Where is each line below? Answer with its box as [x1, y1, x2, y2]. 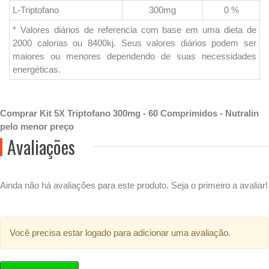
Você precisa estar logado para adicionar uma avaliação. [10, 228, 231, 238]
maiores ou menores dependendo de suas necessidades [13, 51, 256, 61]
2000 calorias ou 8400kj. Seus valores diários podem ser [13, 38, 256, 48]
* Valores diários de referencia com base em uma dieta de [13, 25, 256, 35]
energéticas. [13, 64, 63, 74]
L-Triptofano [13, 5, 59, 15]
